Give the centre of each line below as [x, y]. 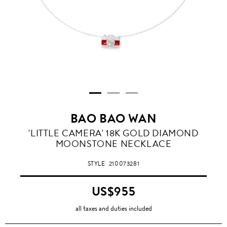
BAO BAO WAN [113, 119]
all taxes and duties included [113, 209]
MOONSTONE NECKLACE [113, 144]
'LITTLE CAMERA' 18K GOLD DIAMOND [113, 134]
